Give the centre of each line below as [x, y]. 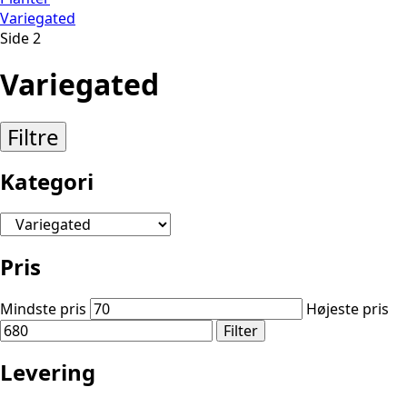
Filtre [33, 136]
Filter [241, 331]
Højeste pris [347, 309]
